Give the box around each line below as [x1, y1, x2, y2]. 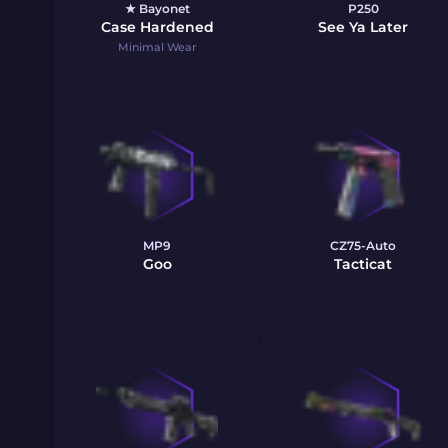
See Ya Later [318, 18, 408, 36]
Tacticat [334, 255, 392, 273]
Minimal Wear [117, 40, 197, 54]
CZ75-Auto [330, 238, 396, 253]
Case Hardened [100, 18, 214, 36]
